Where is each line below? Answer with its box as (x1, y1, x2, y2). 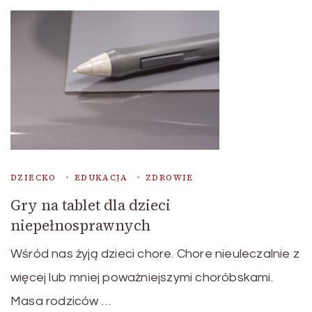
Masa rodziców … (10, 295, 111, 309)
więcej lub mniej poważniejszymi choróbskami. (10, 271, 273, 285)
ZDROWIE (146, 172, 194, 184)
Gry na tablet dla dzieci (10, 195, 171, 216)
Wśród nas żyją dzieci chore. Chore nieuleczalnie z (10, 247, 299, 261)
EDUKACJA (74, 172, 128, 184)
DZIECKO (10, 172, 56, 184)
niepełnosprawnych (10, 215, 150, 236)
